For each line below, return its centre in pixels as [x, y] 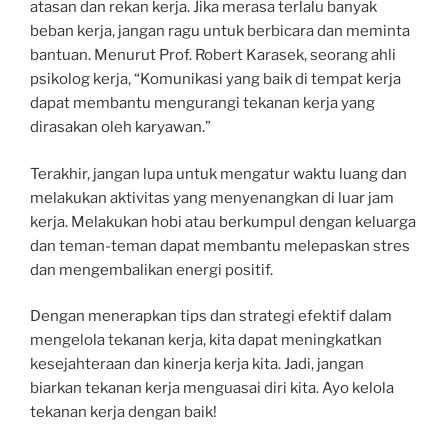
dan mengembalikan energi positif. [151, 269]
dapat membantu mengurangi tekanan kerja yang [202, 103]
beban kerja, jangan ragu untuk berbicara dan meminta [220, 31]
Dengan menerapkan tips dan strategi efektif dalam [211, 316]
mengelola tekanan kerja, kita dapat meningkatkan [206, 340]
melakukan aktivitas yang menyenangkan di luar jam [212, 197]
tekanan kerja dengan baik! [123, 412]
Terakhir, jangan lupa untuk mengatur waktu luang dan [218, 173]
